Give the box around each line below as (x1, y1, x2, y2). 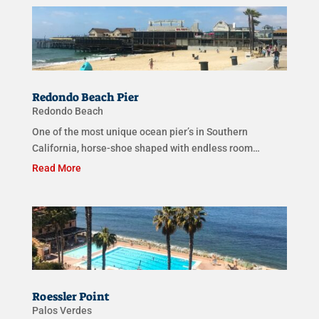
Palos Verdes (31, 305, 92, 317)
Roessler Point (31, 289, 110, 305)
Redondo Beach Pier (31, 89, 139, 105)
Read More (31, 162, 81, 174)
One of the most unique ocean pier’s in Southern (31, 125, 248, 137)
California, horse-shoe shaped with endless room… (31, 142, 260, 154)
